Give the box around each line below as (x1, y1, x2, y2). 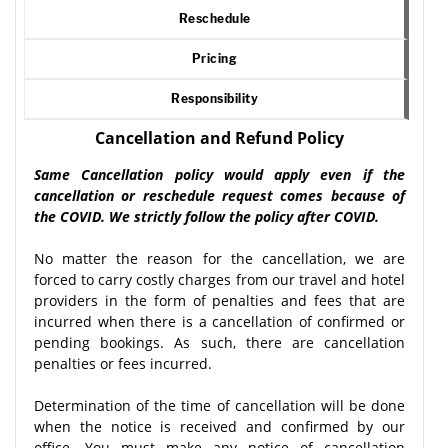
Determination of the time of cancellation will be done (34, 395, 405, 415)
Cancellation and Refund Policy (95, 126, 344, 149)
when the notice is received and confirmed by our (34, 416, 405, 436)
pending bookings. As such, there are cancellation (34, 332, 405, 352)
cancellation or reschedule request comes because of (34, 185, 405, 205)
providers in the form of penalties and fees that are (34, 290, 405, 310)
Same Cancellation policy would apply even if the (34, 164, 405, 184)
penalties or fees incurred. (34, 353, 212, 373)
